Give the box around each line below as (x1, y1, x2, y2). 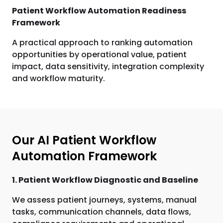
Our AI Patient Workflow (12, 132, 156, 148)
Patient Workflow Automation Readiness (12, 5, 186, 16)
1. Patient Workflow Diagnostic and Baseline (12, 174, 198, 186)
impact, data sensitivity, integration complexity (12, 61, 204, 72)
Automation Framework (12, 148, 157, 164)
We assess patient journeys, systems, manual (12, 194, 197, 206)
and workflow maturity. (12, 73, 105, 84)
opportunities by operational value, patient (12, 49, 187, 60)
